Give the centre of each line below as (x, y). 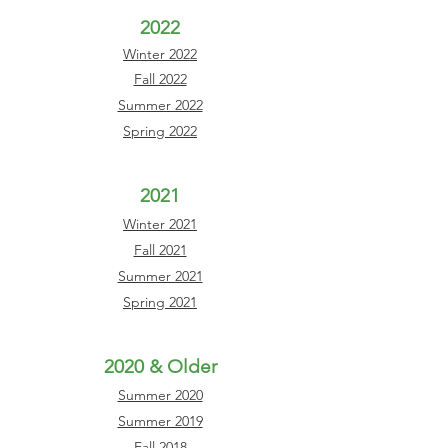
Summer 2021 (160, 276)
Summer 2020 (160, 395)
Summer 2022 (160, 105)
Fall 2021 (160, 250)
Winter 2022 (160, 54)
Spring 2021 (160, 302)
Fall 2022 (160, 79)
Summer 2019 (160, 421)
